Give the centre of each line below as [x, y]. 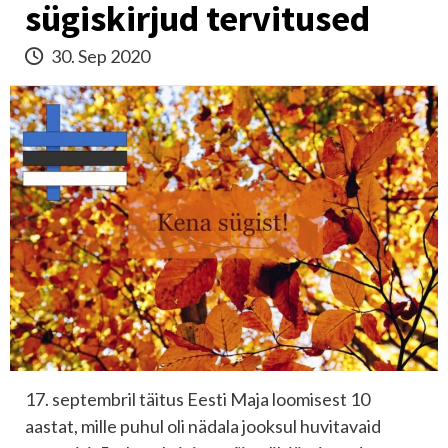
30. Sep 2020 [99, 56]
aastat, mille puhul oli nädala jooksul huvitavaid [203, 426]
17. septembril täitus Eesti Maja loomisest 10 [197, 399]
